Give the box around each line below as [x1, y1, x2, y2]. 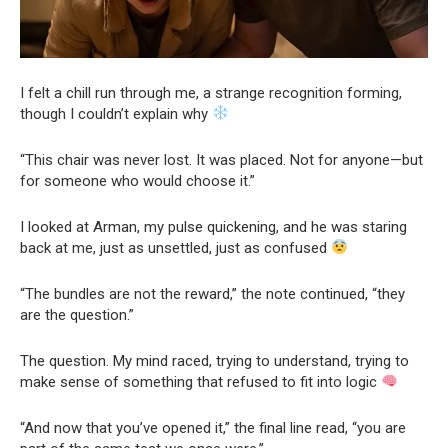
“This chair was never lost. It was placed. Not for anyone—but [20, 150, 423, 169]
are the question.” [20, 305, 134, 324]
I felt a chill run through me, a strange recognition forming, [20, 83, 402, 102]
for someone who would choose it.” [20, 171, 255, 190]
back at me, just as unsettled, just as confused [20, 238, 331, 257]
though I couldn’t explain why [20, 104, 212, 123]
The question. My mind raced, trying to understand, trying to [20, 351, 409, 370]
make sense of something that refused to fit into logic [20, 372, 381, 391]
